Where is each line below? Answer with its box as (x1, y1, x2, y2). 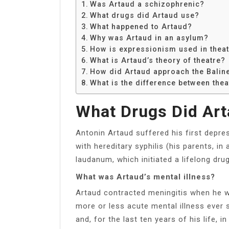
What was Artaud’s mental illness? (76, 172, 215, 181)
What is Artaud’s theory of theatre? (89, 56, 225, 64)
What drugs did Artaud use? (89, 11, 199, 19)
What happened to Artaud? (89, 22, 192, 31)
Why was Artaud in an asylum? (89, 33, 209, 42)
